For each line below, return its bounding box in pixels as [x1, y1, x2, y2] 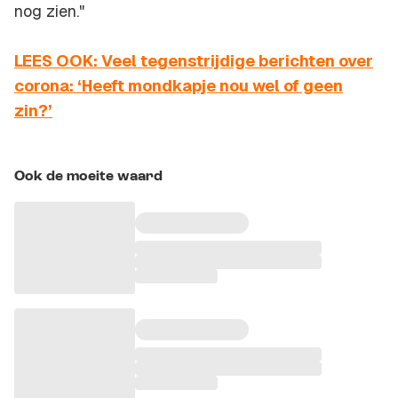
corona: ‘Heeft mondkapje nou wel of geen [14, 76, 343, 97]
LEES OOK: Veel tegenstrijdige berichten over [14, 51, 373, 72]
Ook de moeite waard [14, 170, 163, 185]
